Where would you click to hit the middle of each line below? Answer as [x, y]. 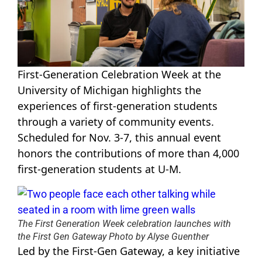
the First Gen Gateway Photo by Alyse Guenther [113, 236]
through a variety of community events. [116, 122]
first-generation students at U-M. [99, 169]
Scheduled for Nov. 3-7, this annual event [119, 138]
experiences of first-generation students [118, 106]
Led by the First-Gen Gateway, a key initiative [129, 251]
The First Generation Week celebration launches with [124, 223]
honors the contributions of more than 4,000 [128, 154]
